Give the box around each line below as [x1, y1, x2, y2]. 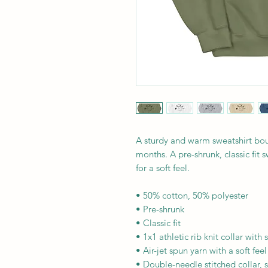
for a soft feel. [136, 162, 190, 173]
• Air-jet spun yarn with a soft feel [136, 245, 267, 256]
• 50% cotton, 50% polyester [136, 190, 248, 201]
